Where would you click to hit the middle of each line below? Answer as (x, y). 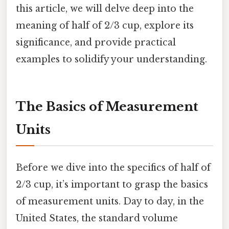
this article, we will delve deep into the (105, 8)
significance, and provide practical (96, 42)
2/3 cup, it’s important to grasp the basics (112, 184)
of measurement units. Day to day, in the (110, 201)
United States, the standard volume (97, 218)
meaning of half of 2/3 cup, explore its (105, 25)
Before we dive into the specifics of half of (113, 167)
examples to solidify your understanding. (111, 59)
